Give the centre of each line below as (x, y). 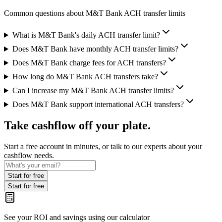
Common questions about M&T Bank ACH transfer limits (95, 13)
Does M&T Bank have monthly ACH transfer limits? (95, 49)
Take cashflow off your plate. (77, 126)
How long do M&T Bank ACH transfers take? (85, 77)
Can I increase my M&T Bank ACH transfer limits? (93, 91)
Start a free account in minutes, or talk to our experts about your (103, 146)
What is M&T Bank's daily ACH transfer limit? (86, 35)
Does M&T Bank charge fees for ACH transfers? (89, 63)
